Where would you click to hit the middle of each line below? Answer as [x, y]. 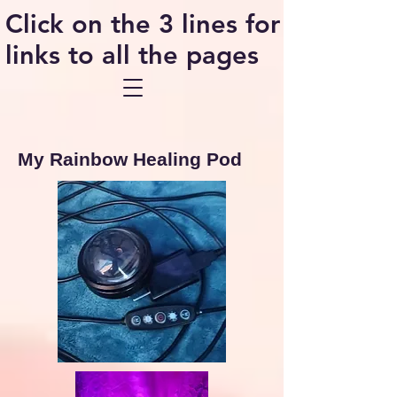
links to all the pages [132, 54]
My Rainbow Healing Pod [130, 159]
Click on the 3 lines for [143, 23]
